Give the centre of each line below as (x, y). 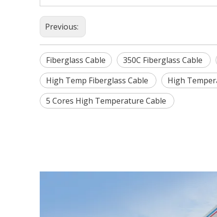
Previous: (63, 27)
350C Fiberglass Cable (164, 60)
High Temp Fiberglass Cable (98, 80)
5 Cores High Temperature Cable (107, 101)
